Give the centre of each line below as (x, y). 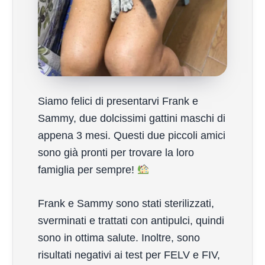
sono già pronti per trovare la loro (116, 152)
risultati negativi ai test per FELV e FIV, (129, 255)
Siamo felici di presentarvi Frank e (118, 101)
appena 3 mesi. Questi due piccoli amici (132, 135)
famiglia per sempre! (88, 169)
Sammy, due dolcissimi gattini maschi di (132, 118)
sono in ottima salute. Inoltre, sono (119, 237)
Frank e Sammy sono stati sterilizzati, (126, 203)
